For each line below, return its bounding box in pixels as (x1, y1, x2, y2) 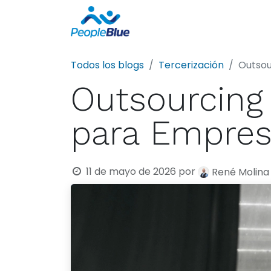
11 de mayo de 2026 (85, 165, 176, 178)
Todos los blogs (71, 58, 144, 72)
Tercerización (158, 58, 224, 72)
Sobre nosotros (182, 16, 252, 27)
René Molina (211, 165, 269, 179)
